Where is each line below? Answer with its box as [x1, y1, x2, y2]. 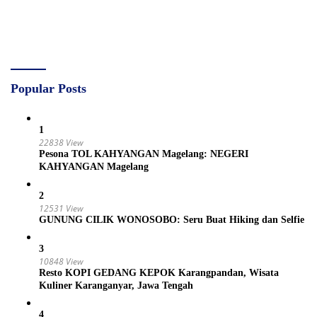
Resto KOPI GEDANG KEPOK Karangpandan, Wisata [39, 267, 279, 278]
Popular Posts [11, 81, 86, 96]
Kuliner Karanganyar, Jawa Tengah [39, 280, 193, 291]
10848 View [39, 255, 83, 267]
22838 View [39, 137, 83, 149]
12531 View [39, 202, 83, 214]
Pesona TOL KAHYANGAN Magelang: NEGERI [39, 149, 248, 159]
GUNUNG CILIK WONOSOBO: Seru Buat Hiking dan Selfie [39, 214, 304, 225]
